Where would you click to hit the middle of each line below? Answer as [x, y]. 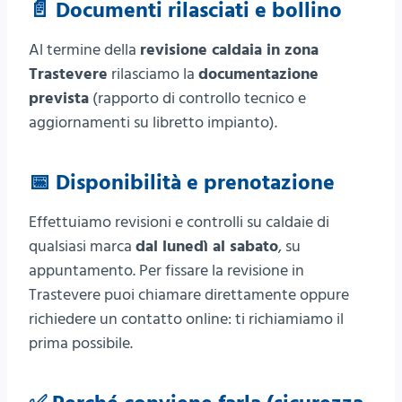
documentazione [258, 74]
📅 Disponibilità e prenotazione [182, 183]
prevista [59, 98]
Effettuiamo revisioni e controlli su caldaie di [179, 222]
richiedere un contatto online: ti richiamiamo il [186, 319]
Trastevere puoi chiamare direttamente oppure [189, 294]
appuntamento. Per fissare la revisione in [166, 270]
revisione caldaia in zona [229, 49]
